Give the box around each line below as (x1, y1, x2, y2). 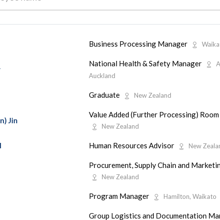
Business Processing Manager (88, 39, 189, 48)
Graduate (88, 90, 121, 99)
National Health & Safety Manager (88, 58, 203, 68)
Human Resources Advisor (88, 140, 176, 150)
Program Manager (88, 191, 151, 200)
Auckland (88, 71, 115, 80)
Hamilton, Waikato (163, 192, 217, 200)
